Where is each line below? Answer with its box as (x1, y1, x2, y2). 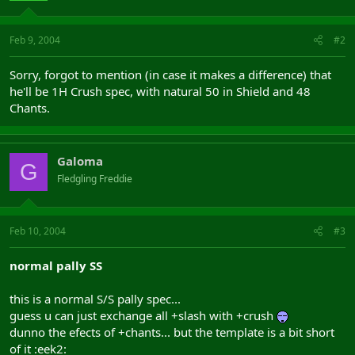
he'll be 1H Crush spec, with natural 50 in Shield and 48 (10, 83, 311, 99)
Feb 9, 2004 (10, 33, 60, 47)
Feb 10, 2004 (10, 223, 66, 238)
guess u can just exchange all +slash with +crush (10, 307, 277, 323)
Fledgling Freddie (57, 172, 132, 185)
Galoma (57, 153, 103, 169)
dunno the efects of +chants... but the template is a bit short (10, 323, 334, 340)
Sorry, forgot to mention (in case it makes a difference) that (10, 67, 331, 82)
